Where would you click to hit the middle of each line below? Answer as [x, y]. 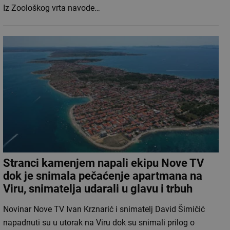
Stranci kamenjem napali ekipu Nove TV [103, 163]
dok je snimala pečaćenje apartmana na [103, 176]
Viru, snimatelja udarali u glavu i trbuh [98, 189]
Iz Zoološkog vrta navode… [52, 8]
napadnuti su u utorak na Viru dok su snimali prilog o [99, 223]
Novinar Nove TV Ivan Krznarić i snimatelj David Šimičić [104, 209]
